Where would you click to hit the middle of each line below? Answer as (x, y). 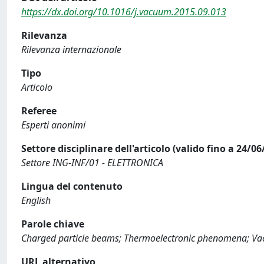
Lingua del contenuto (72, 186)
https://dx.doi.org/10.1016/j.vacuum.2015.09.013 (124, 12)
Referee (39, 111)
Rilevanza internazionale (71, 49)
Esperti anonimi (53, 125)
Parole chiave (53, 224)
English (36, 200)
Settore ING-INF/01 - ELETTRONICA (92, 163)
